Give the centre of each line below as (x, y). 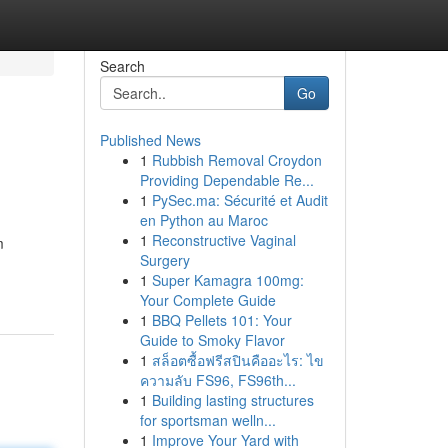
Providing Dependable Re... (226, 180)
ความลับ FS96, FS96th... (217, 380)
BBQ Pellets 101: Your (221, 320)
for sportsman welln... (207, 420)
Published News (150, 140)
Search (122, 66)
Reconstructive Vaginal (223, 240)
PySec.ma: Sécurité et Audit (239, 200)
